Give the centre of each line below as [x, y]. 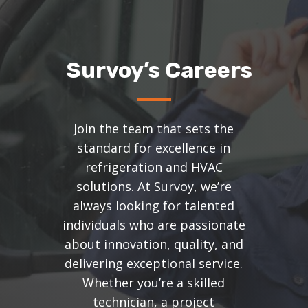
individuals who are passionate [154, 225]
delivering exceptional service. [154, 264]
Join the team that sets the [154, 129]
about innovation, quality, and [154, 244]
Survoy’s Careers [159, 70]
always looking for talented [154, 206]
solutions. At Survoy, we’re [154, 187]
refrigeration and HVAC [154, 167]
